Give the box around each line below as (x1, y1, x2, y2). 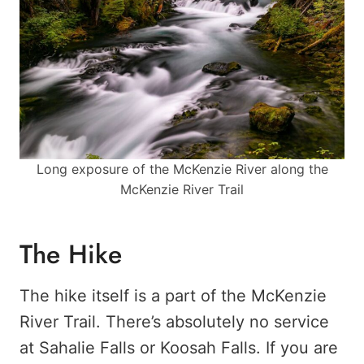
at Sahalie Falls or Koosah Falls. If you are (19, 338, 338, 358)
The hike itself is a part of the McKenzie (19, 286, 327, 306)
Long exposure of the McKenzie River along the (36, 161, 328, 178)
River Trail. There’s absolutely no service (19, 312, 329, 332)
